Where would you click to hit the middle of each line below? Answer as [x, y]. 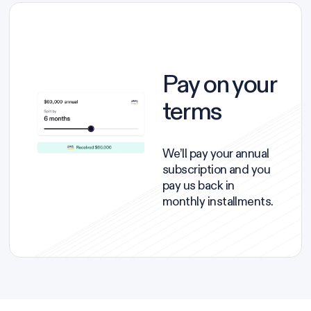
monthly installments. [219, 202]
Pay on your [219, 84]
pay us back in [199, 186]
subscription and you [217, 170]
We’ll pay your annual [216, 154]
